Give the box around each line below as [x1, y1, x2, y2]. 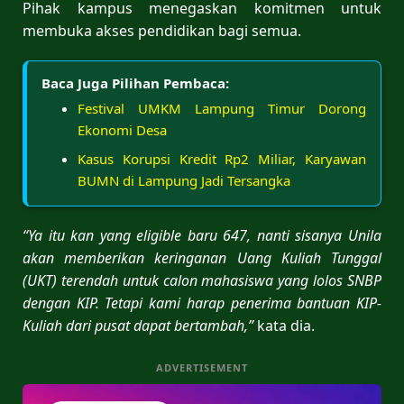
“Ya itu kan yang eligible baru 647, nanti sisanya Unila [23, 225, 381, 245]
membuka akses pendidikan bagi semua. [23, 20, 301, 41]
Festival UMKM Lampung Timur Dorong [78, 98, 366, 117]
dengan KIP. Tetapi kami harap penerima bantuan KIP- [23, 292, 381, 313]
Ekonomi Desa [78, 120, 167, 139]
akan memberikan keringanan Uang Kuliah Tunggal [23, 247, 381, 268]
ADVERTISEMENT [156, 360, 248, 374]
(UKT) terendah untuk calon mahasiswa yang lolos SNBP [23, 270, 381, 290]
